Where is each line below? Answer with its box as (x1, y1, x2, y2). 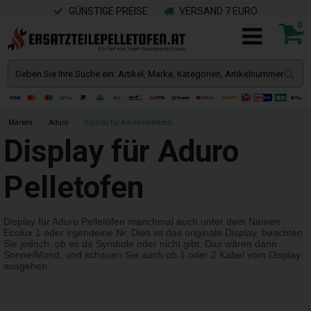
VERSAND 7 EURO (177, 6, 258, 17)
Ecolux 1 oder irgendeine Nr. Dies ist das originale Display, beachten (3, 227, 303, 238)
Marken (8, 119, 33, 126)
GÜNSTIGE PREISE (67, 6, 148, 17)
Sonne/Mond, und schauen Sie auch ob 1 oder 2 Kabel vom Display (3, 249, 301, 260)
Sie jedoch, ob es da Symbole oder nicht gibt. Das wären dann (3, 238, 277, 249)
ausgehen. (3, 260, 50, 271)
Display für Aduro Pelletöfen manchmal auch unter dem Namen (3, 216, 280, 227)
